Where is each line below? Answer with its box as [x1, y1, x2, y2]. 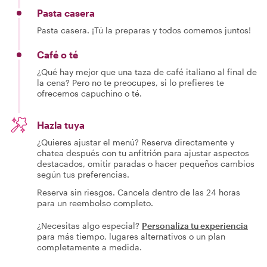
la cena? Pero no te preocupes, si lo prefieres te [37, 77, 224, 88]
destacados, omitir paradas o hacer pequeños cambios [37, 159, 254, 169]
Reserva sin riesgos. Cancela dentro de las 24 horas [37, 187, 240, 197]
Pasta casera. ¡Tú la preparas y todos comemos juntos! [37, 25, 251, 35]
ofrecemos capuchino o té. [37, 88, 142, 98]
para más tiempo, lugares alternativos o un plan [37, 231, 225, 241]
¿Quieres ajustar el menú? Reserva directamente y [37, 137, 234, 147]
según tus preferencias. [37, 169, 129, 179]
